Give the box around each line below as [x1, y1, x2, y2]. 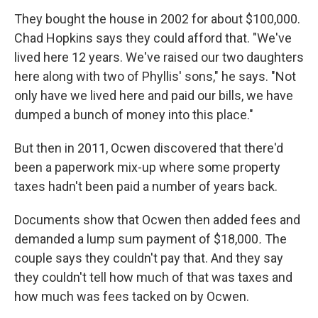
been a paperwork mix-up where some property [14, 160, 280, 175]
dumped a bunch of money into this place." [14, 107, 253, 122]
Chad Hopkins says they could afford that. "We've [14, 31, 292, 45]
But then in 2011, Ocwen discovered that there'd [14, 141, 283, 155]
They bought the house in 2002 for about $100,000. [14, 11, 300, 26]
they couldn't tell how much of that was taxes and [14, 270, 292, 285]
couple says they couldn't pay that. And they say [14, 251, 283, 265]
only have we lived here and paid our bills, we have [14, 88, 293, 103]
